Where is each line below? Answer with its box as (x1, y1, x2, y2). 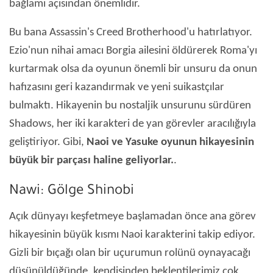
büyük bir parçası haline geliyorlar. (9, 155, 174, 167)
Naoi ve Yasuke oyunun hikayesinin (87, 136, 254, 149)
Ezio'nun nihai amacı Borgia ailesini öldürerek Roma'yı (9, 45, 257, 57)
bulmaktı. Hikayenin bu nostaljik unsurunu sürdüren (9, 100, 251, 112)
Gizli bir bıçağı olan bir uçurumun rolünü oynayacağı (9, 247, 250, 260)
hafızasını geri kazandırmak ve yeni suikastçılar (9, 82, 224, 94)
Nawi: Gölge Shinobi (9, 184, 134, 200)
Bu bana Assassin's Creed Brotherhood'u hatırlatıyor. (9, 27, 252, 39)
